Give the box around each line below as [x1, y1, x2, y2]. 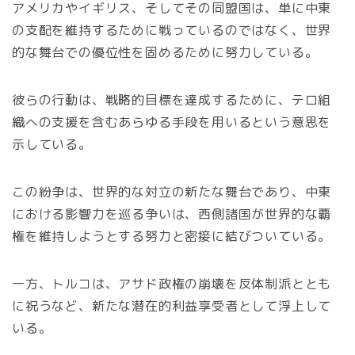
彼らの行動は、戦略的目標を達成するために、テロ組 [12, 91, 332, 109]
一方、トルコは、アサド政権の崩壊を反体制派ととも [12, 275, 332, 293]
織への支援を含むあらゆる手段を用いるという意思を [12, 113, 332, 132]
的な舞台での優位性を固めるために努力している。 [12, 44, 319, 62]
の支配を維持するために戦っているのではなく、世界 [12, 21, 332, 40]
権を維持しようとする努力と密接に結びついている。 [12, 227, 332, 246]
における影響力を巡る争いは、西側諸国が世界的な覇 [12, 205, 332, 223]
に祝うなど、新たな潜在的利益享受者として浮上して [12, 297, 332, 315]
